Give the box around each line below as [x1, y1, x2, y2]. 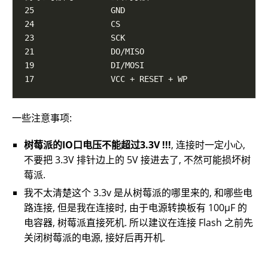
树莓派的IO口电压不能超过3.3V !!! [24, 138, 171, 152]
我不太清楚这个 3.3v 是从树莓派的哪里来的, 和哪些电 [24, 186, 252, 200]
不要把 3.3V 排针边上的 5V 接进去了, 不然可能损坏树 [24, 153, 251, 167]
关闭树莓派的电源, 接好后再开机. [24, 231, 165, 245]
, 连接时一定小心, [171, 138, 245, 152]
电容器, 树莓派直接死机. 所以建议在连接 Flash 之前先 [24, 216, 253, 230]
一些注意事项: [12, 111, 72, 125]
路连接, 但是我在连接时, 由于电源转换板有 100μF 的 [24, 201, 247, 215]
